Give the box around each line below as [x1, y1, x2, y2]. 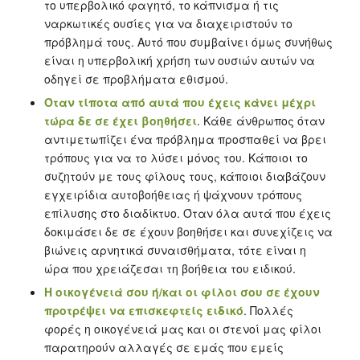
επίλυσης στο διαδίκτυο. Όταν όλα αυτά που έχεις [43, 204, 331, 221]
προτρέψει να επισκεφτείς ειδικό [43, 301, 243, 318]
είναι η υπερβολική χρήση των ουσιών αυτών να [43, 51, 315, 68]
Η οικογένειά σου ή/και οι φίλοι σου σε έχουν [43, 283, 320, 300]
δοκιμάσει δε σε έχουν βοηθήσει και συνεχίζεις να [43, 223, 333, 239]
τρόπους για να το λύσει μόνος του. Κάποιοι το [43, 149, 308, 166]
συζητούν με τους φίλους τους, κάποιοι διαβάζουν [43, 167, 325, 184]
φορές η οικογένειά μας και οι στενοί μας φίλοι [43, 320, 321, 337]
